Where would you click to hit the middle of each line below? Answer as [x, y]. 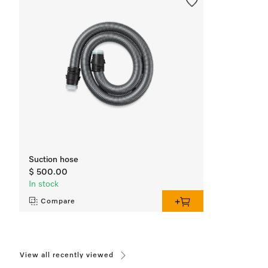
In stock [44, 184]
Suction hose [54, 160]
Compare [58, 202]
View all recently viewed [67, 255]
